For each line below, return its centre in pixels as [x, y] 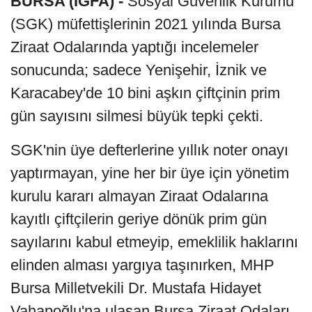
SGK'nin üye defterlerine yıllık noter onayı [149, 150]
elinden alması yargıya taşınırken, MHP [142, 265]
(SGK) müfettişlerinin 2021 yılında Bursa [146, 24]
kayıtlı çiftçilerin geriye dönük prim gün [139, 219]
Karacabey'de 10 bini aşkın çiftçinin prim [145, 93]
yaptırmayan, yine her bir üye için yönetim [150, 173]
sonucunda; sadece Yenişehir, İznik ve [139, 70]
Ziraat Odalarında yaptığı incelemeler [134, 47]
